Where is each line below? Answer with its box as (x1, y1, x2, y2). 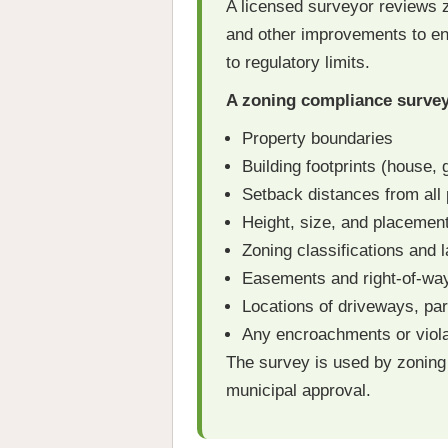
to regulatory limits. (226, 53, 370, 73)
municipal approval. (226, 381, 371, 401)
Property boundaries (242, 129, 393, 149)
